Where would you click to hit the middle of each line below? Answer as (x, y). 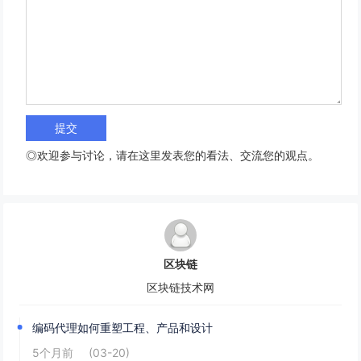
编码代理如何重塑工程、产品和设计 (123, 328)
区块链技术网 (180, 287)
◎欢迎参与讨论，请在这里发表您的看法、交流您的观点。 (173, 155)
